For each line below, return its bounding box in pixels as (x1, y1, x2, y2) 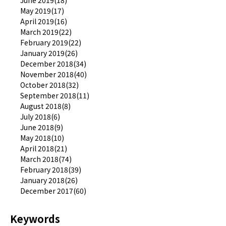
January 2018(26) (20, 175, 78, 185)
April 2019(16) (20, 16, 67, 26)
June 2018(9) (20, 122, 63, 132)
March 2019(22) (20, 26, 72, 37)
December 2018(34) (20, 58, 86, 69)
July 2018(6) (20, 111, 60, 122)
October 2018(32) (20, 79, 79, 90)
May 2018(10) (20, 132, 64, 143)
